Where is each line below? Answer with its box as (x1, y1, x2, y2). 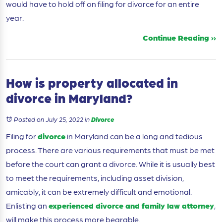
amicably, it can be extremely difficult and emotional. (6, 186, 192, 197)
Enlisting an (6, 200, 49, 211)
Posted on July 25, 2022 (14, 115, 83, 124)
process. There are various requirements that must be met (6, 145, 215, 156)
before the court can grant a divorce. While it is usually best (6, 159, 215, 169)
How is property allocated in (6, 74, 178, 91)
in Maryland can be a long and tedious (65, 131, 203, 142)
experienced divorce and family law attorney (49, 200, 214, 211)
